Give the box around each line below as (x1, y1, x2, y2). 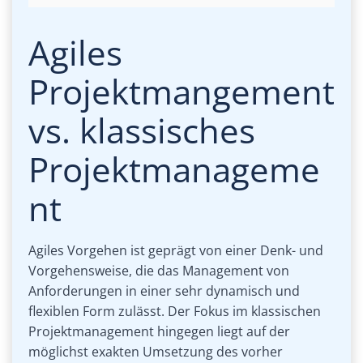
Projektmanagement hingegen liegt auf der (28, 322, 290, 341)
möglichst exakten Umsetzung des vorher (28, 343, 283, 361)
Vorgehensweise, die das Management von (28, 262, 289, 280)
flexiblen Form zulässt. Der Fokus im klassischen (28, 302, 321, 321)
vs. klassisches (28, 107, 255, 154)
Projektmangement (28, 68, 335, 115)
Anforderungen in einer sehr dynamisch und (28, 282, 300, 301)
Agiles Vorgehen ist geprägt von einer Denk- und (28, 241, 323, 260)
